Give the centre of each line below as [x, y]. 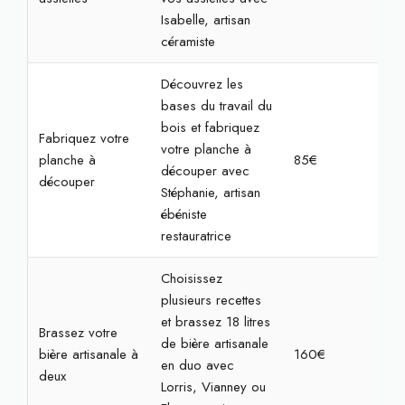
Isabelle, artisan [205, 20]
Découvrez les [202, 84]
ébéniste [184, 214]
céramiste [188, 42]
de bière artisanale [214, 344]
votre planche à [206, 149]
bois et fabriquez [210, 127]
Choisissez [191, 278]
